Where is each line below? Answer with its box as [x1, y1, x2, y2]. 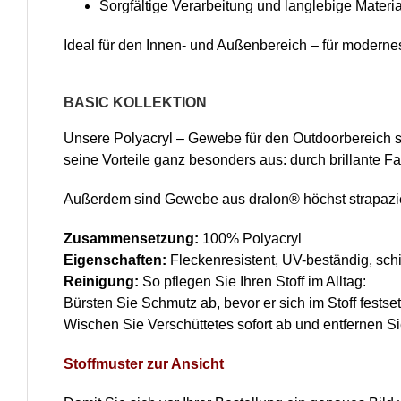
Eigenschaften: [63, 252, 166, 269]
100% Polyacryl [198, 231, 302, 247]
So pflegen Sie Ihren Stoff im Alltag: [138, 274, 366, 290]
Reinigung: [63, 274, 139, 290]
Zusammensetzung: [63, 231, 199, 247]
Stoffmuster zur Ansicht [63, 356, 224, 372]
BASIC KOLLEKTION [63, 95, 207, 111]
